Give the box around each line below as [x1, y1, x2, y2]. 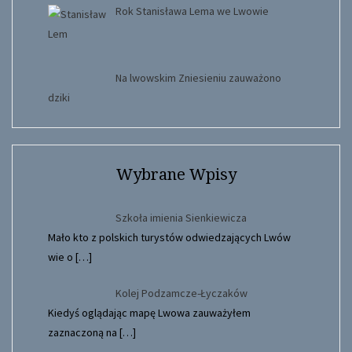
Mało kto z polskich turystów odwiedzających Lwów [48, 230, 291, 245]
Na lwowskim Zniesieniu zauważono [115, 71, 281, 86]
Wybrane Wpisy [115, 165, 236, 185]
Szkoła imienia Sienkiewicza [115, 211, 247, 225]
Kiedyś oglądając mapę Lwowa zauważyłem [48, 306, 251, 321]
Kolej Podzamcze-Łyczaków [115, 286, 247, 301]
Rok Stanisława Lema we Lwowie [115, 3, 269, 18]
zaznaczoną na [48, 325, 119, 340]
